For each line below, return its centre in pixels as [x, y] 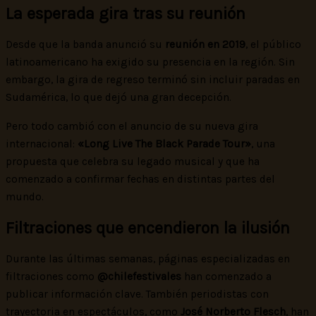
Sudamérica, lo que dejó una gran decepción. [119, 98]
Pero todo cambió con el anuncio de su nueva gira [132, 126]
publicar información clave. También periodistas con [137, 294]
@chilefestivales [139, 277]
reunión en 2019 [205, 45]
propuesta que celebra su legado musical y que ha [133, 161]
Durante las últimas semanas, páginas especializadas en [148, 259]
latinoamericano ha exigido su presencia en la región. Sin [150, 62]
